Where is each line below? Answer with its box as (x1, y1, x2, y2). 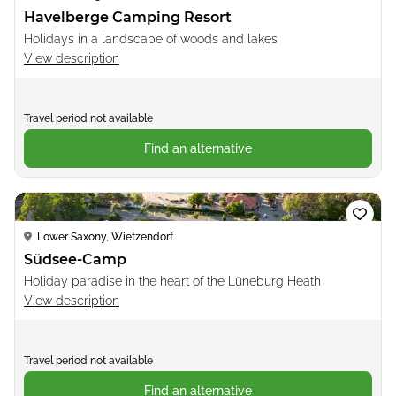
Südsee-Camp (24, 250, 126, 268)
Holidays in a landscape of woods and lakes (24, 31, 278, 46)
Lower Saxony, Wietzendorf (37, 230, 173, 243)
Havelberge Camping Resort (24, 8, 232, 26)
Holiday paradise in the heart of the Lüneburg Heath (24, 273, 321, 288)
